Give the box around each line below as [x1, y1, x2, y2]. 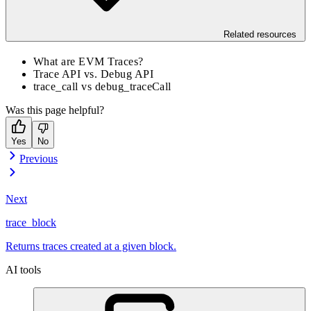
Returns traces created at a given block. [6, 239, 176, 252]
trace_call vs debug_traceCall [33, 80, 171, 92]
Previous [19, 152, 58, 165]
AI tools [6, 263, 41, 276]
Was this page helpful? [6, 103, 104, 116]
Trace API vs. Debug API [33, 67, 154, 80]
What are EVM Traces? [33, 55, 144, 67]
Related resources [223, 28, 296, 40]
